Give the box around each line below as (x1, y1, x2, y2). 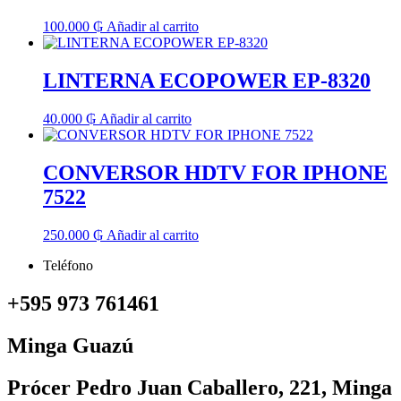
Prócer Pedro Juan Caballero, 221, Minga (7, 375, 392, 399)
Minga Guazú (7, 333, 133, 357)
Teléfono (43, 258, 93, 274)
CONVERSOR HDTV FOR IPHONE (43, 161, 388, 185)
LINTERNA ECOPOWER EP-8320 (43, 69, 371, 93)
